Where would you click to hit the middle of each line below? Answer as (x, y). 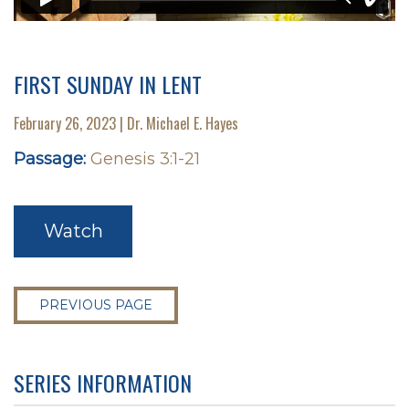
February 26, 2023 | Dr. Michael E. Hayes (126, 123)
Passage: (50, 159)
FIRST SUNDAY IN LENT (108, 84)
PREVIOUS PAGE (96, 305)
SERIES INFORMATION (103, 383)
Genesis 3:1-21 (145, 159)
